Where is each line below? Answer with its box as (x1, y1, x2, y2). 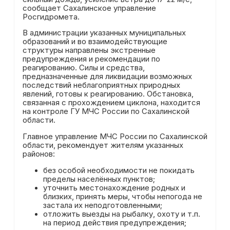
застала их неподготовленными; (43, 201, 162, 210)
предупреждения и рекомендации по (22, 54, 160, 64)
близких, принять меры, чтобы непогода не (43, 192, 202, 202)
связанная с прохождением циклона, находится (22, 98, 200, 108)
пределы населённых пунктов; (43, 175, 155, 184)
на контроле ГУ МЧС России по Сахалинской (22, 107, 189, 117)
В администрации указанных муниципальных (22, 28, 186, 38)
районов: (22, 149, 55, 159)
